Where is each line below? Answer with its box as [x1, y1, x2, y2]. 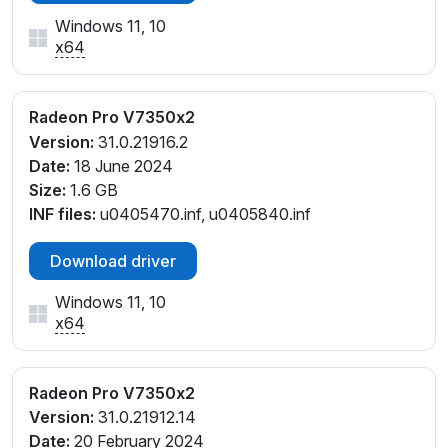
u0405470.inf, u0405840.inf [96, 203, 311, 224]
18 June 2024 [70, 155, 173, 176]
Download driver [50, 250, 176, 271]
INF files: [29, 203, 96, 224]
